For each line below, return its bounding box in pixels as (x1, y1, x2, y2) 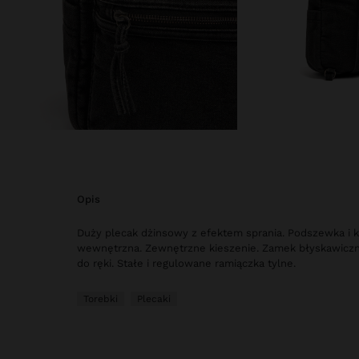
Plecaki (137, 293, 171, 305)
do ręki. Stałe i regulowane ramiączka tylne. (77, 257, 296, 270)
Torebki (83, 293, 118, 305)
